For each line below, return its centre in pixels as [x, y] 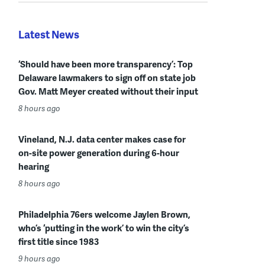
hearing [34, 166]
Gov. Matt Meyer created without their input [108, 91]
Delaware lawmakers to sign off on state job [107, 77]
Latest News [49, 34]
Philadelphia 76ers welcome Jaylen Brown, [104, 214]
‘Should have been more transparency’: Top [106, 64]
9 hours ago [39, 258]
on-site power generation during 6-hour [99, 152]
